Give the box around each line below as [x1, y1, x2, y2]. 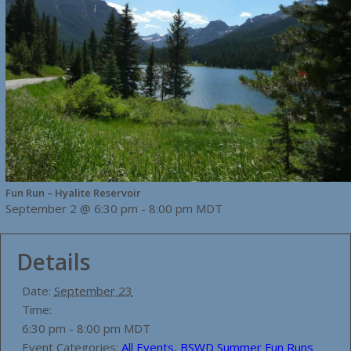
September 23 [54, 282, 132, 299]
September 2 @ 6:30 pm [5, 200, 138, 216]
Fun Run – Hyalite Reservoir [5, 185, 141, 200]
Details [16, 246, 90, 277]
